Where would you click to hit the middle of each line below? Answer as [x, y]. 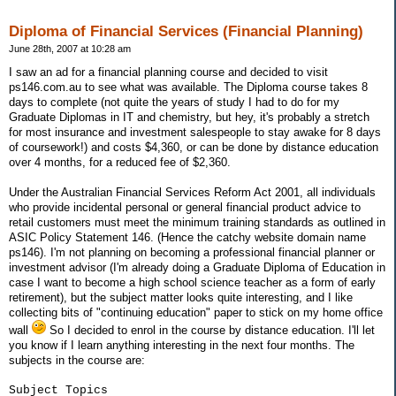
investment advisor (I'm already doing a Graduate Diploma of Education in [197, 268]
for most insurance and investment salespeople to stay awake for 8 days [195, 133]
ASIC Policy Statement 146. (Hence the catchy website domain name [187, 238]
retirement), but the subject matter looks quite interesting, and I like [181, 298]
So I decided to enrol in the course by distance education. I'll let [210, 331]
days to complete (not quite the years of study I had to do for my [174, 103]
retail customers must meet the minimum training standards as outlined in [197, 223]
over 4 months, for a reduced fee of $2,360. [120, 163]
